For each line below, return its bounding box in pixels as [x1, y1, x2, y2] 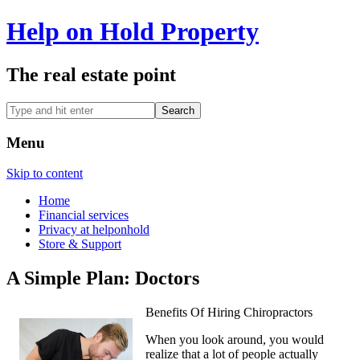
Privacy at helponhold [39, 223, 149, 237]
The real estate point [6, 63, 176, 85]
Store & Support [39, 237, 121, 252]
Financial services [39, 208, 129, 223]
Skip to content [6, 166, 83, 181]
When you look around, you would [145, 333, 324, 347]
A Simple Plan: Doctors [6, 268, 199, 289]
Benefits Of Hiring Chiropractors [145, 305, 313, 320]
